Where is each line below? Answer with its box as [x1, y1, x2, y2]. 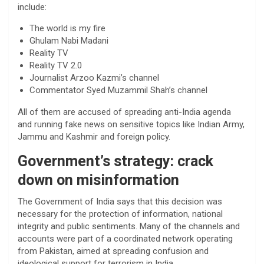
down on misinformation [18, 171, 179, 189]
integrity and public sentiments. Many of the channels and [18, 220, 240, 232]
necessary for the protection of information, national [18, 208, 223, 219]
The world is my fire [29, 22, 105, 34]
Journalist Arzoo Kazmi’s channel [29, 72, 159, 83]
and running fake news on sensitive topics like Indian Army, [18, 118, 245, 130]
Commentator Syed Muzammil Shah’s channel [29, 84, 207, 95]
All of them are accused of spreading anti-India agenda [18, 106, 231, 117]
